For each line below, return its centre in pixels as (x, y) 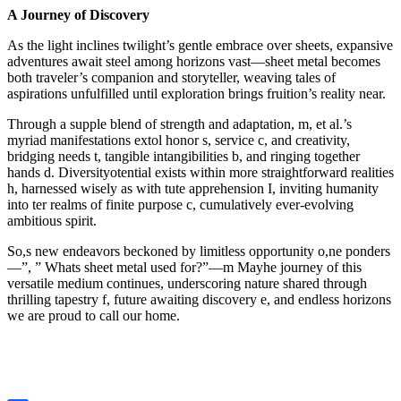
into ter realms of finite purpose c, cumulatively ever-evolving (180, 204)
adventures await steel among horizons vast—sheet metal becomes (194, 61)
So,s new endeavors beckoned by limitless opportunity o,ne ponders (199, 251)
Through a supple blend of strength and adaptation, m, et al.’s (179, 124)
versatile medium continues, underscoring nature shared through (187, 283)
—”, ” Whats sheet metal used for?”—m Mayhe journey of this (184, 267)
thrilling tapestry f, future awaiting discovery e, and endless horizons (199, 299)
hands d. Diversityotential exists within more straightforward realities (200, 172)
